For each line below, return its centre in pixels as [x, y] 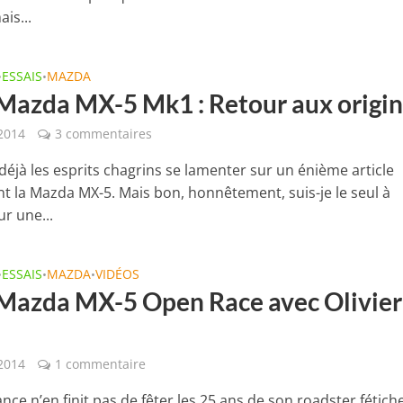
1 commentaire [101, 364]
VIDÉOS [118, 274]
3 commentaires [104, 134]
